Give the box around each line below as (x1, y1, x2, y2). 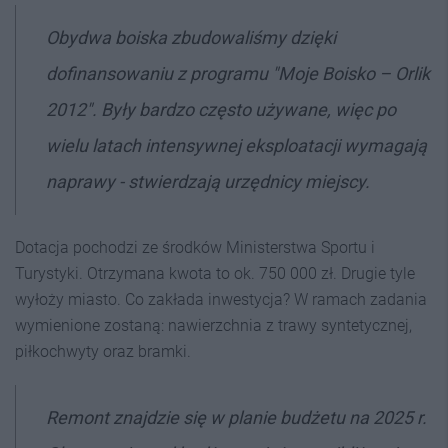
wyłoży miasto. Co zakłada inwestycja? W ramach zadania (15, 289, 427, 309)
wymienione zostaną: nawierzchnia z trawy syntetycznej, (15, 315, 412, 335)
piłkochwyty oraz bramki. (15, 341, 191, 361)
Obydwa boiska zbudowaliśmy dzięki (46, 26, 336, 48)
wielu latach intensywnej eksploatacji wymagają (46, 134, 427, 156)
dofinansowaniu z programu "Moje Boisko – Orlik (46, 62, 430, 84)
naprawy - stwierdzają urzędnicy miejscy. (46, 170, 370, 192)
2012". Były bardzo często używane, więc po (46, 98, 396, 120)
